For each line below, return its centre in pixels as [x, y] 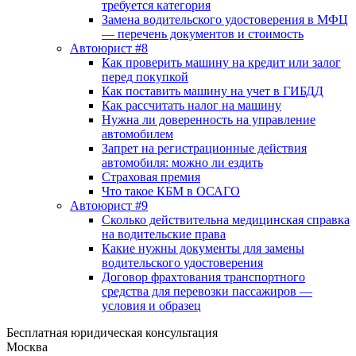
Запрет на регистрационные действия [204, 148]
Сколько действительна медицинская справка [226, 220]
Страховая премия [151, 177]
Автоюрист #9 [109, 205]
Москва [27, 347]
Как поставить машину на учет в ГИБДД [213, 91]
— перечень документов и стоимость [203, 34]
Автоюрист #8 [109, 48]
